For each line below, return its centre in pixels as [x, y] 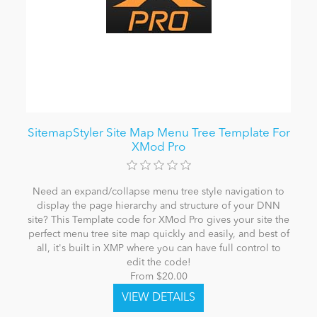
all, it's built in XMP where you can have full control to [158, 248]
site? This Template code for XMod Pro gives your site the [158, 220]
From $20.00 [158, 276]
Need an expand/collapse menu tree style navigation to [158, 191]
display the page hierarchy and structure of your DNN [158, 206]
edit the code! [158, 262]
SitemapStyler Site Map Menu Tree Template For [158, 133]
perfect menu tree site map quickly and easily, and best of [158, 234]
